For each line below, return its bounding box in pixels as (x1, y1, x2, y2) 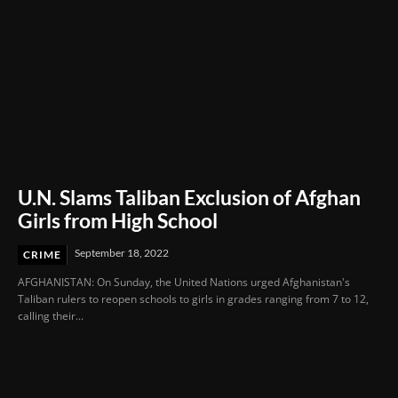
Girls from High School (18, 208, 218, 234)
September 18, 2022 (75, 246, 169, 260)
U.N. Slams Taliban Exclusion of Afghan (18, 185, 361, 211)
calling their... (18, 308, 84, 324)
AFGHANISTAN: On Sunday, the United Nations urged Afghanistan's (18, 275, 350, 291)
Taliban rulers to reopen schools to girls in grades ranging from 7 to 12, (18, 291, 369, 307)
